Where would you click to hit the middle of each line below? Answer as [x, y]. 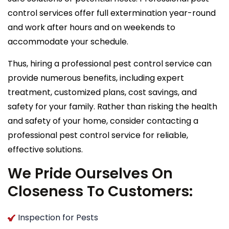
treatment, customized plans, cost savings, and [102, 92]
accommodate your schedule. [68, 41]
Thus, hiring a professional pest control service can [110, 63]
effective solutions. [45, 149]
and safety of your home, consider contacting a [103, 121]
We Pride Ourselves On [90, 173]
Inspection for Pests [58, 217]
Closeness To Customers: [100, 191]
